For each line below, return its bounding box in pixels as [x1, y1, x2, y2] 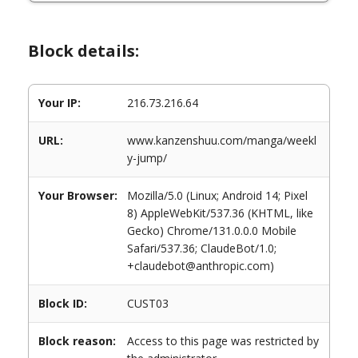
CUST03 [127, 296, 169, 311]
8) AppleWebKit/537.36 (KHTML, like [127, 205, 313, 221]
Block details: [28, 40, 139, 62]
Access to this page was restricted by [127, 333, 319, 348]
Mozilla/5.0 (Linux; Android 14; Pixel [127, 188, 308, 203]
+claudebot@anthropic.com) [127, 258, 274, 273]
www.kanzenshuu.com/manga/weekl [127, 133, 316, 148]
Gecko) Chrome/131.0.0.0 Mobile [127, 223, 296, 238]
